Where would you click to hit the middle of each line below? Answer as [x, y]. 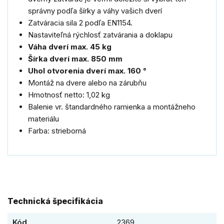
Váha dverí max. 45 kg [70, 46]
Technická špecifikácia [55, 201]
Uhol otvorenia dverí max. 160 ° [87, 70]
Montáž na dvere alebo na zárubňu [87, 82]
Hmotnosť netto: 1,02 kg [69, 94]
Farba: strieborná [57, 130]
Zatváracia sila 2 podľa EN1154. [80, 22]
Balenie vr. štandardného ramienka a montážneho [112, 106]
